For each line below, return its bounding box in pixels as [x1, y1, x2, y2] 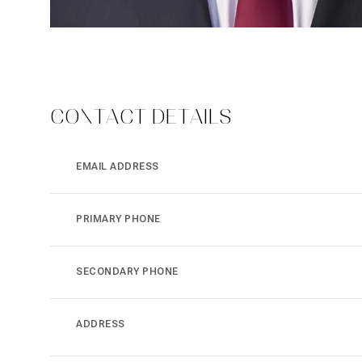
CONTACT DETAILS [50, 104, 232, 128]
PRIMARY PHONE [76, 213, 161, 225]
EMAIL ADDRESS [76, 161, 159, 172]
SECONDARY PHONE [76, 266, 179, 277]
